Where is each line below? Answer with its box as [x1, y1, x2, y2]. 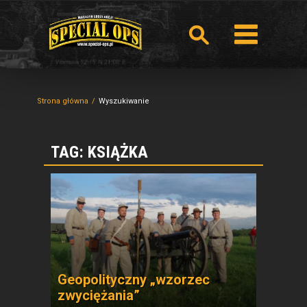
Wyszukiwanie [99, 97, 149, 106]
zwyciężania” [58, 287, 140, 304]
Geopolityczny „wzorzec [58, 271, 210, 288]
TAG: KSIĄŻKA [51, 143, 148, 162]
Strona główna [37, 97, 88, 106]
